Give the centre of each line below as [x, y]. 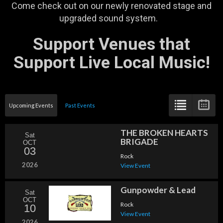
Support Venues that [111, 44]
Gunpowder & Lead [158, 190]
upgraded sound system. [111, 18]
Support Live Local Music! [111, 62]
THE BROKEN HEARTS [164, 133]
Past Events [80, 106]
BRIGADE [139, 142]
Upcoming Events [31, 106]
